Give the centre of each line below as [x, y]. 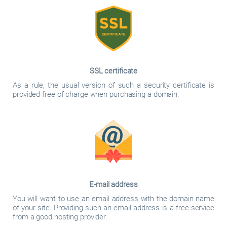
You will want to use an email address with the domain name [113, 199]
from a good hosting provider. [60, 217]
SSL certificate [113, 71]
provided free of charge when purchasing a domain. [96, 94]
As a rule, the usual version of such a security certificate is [113, 85]
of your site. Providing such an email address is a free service [113, 208]
